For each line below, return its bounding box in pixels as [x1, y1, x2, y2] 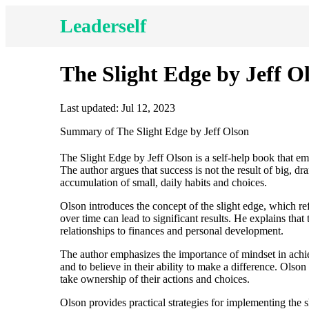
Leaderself [60, 15, 146, 37]
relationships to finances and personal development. [60, 224, 283, 237]
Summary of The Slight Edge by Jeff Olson [60, 125, 249, 137]
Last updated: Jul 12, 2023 [60, 101, 175, 114]
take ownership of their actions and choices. [60, 272, 250, 285]
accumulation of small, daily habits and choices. [60, 176, 267, 188]
